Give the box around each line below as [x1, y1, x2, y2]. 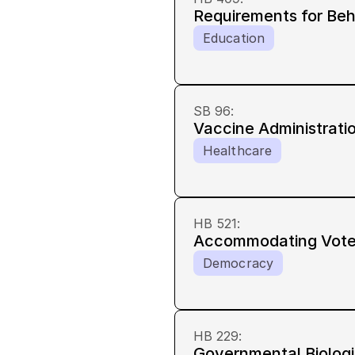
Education [203, 30, 265, 46]
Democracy [203, 255, 273, 271]
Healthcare [203, 143, 272, 158]
